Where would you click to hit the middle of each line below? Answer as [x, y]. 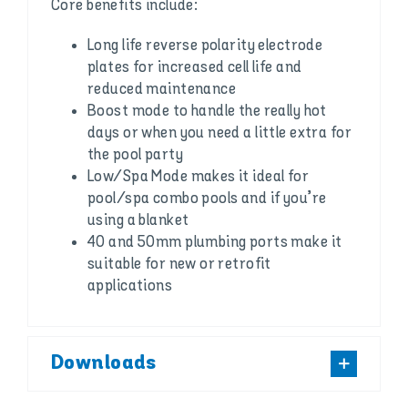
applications [130, 286]
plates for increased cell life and [194, 68]
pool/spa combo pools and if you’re [207, 199]
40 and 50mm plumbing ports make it [214, 243]
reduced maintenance [162, 90]
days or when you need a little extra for [219, 133]
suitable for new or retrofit [179, 265]
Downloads [103, 364]
